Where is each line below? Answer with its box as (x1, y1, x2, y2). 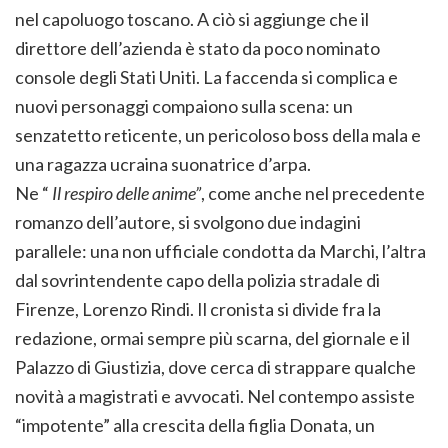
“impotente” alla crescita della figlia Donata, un (15, 414, 375, 437)
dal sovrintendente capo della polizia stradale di (15, 269, 380, 292)
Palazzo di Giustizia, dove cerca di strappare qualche (15, 356, 416, 379)
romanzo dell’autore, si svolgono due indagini (15, 211, 361, 234)
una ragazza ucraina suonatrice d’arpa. (15, 153, 311, 176)
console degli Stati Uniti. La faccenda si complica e (15, 66, 398, 89)
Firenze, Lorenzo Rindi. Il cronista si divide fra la (15, 298, 381, 321)
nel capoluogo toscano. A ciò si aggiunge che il (15, 8, 369, 31)
